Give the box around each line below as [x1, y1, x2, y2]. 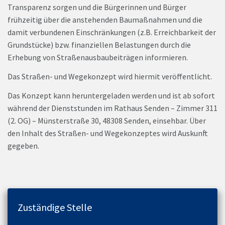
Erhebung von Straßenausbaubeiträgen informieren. [8, 52, 188, 63]
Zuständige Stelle [18, 200, 92, 213]
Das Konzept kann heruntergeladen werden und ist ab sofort [8, 90, 215, 100]
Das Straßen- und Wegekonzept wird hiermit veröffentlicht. [8, 71, 212, 81]
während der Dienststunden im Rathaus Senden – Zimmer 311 [8, 102, 217, 113]
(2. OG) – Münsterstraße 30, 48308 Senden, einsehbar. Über [8, 115, 206, 126]
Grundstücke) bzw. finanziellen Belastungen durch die [8, 40, 191, 50]
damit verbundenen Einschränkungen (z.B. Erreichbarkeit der [8, 27, 216, 38]
